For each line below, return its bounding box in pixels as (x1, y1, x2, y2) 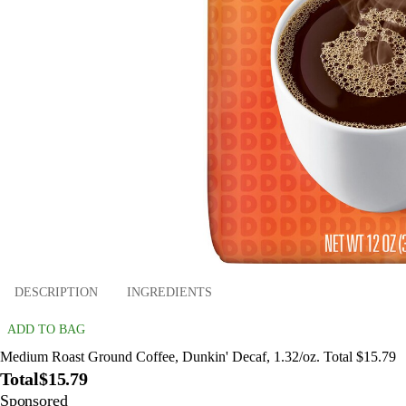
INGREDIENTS (127, 285, 212, 299)
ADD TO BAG (7, 323, 85, 337)
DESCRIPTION (14, 285, 98, 299)
